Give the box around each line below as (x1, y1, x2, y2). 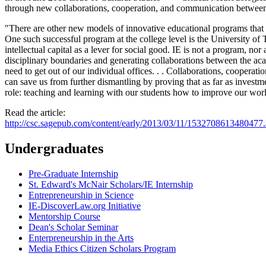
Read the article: (5, 107, 65, 118)
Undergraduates (5, 140, 103, 156)
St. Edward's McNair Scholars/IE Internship (28, 179, 193, 189)
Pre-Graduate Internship (28, 168, 118, 179)
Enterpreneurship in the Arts (28, 232, 134, 243)
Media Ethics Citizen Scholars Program (28, 243, 176, 254)
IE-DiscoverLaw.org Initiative (28, 200, 141, 211)
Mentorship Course (28, 211, 100, 221)
